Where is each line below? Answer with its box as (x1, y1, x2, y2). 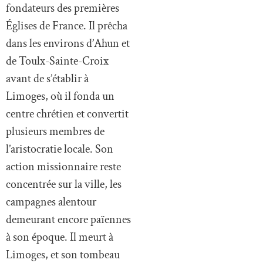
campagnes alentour (6, 194, 96, 210)
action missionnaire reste (6, 159, 121, 174)
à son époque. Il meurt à (6, 229, 113, 245)
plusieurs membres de (6, 123, 104, 139)
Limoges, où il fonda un (6, 88, 114, 104)
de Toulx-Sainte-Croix (6, 53, 109, 69)
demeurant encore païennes (6, 211, 131, 227)
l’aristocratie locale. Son (6, 141, 113, 157)
